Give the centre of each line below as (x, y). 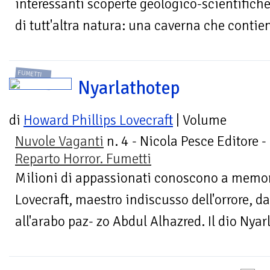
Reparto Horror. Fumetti (83, 159)
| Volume (200, 121)
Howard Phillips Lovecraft (98, 121)
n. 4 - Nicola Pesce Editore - (185, 142)
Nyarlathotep (129, 88)
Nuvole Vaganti (59, 142)
